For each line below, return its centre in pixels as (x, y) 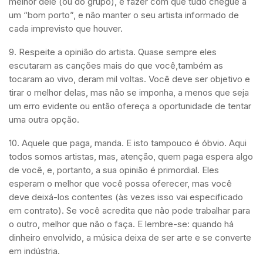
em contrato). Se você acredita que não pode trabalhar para (129, 211)
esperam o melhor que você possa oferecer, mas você (120, 184)
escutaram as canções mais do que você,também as (116, 66)
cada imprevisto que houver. (66, 29)
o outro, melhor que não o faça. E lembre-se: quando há (121, 224)
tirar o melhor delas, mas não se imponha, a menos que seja (129, 93)
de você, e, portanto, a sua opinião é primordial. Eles (114, 170)
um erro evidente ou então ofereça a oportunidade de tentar (130, 106)
